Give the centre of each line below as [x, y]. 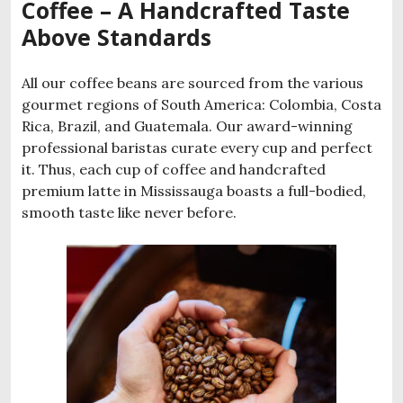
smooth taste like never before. [129, 212]
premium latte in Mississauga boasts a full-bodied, [194, 190]
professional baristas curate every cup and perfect [197, 147]
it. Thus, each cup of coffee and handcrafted [174, 169]
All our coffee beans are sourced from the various [193, 82]
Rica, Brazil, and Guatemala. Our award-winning [187, 125]
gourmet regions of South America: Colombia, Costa [201, 104]
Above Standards [116, 36]
